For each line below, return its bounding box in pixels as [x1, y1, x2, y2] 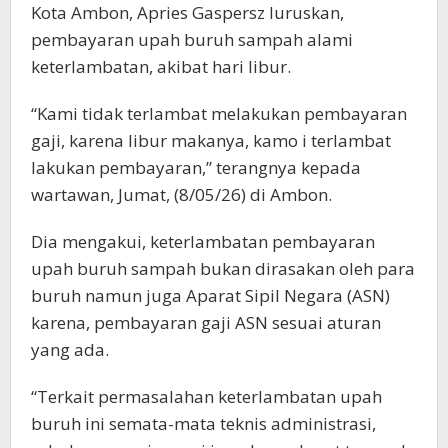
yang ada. [31, 338, 109, 362]
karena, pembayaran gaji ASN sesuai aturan [31, 311, 381, 335]
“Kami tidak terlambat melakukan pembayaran [31, 102, 407, 126]
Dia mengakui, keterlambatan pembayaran [31, 230, 375, 254]
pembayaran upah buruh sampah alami [31, 28, 353, 52]
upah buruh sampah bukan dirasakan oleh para [31, 257, 415, 281]
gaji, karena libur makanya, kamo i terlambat [31, 129, 391, 153]
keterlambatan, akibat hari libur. [31, 55, 291, 79]
